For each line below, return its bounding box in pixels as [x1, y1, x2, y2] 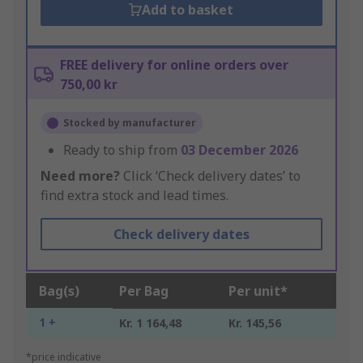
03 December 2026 [181, 141, 298, 160]
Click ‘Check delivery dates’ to [120, 167, 301, 186]
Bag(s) [39, 282, 79, 301]
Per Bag [119, 282, 169, 301]
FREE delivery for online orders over [60, 56, 288, 75]
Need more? [41, 167, 120, 186]
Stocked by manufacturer [63, 116, 196, 130]
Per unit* [228, 282, 288, 301]
